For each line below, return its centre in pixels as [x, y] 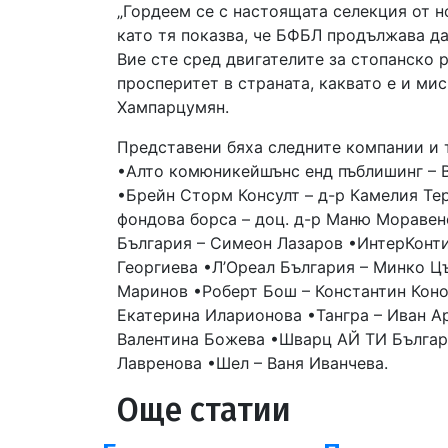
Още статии [204, 410]
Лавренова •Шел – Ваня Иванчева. [252, 363]
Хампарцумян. [173, 107]
